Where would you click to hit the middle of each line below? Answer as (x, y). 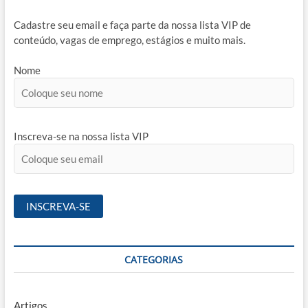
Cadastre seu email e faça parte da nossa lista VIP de (132, 24)
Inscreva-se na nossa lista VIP (81, 136)
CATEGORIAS (154, 259)
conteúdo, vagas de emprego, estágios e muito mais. (129, 40)
